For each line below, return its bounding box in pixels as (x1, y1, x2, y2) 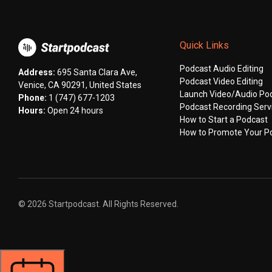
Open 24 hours (47, 105, 103, 115)
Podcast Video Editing (180, 76, 263, 87)
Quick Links (180, 39, 229, 52)
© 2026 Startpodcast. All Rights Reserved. (18, 199, 178, 209)
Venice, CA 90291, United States (18, 80, 141, 90)
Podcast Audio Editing (180, 64, 264, 74)
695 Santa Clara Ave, (55, 67, 137, 77)
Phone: (18, 92, 47, 103)
